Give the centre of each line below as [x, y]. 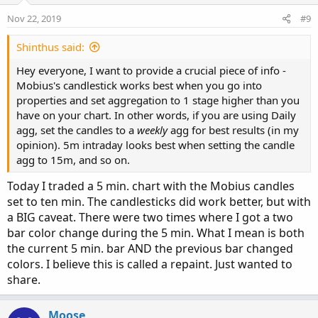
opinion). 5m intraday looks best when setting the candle [155, 145]
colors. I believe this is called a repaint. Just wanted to [150, 264]
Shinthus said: [50, 47]
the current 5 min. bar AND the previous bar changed [150, 248]
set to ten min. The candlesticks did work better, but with [159, 202]
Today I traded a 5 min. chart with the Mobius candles [151, 186]
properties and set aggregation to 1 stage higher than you [158, 100]
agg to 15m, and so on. [73, 160]
